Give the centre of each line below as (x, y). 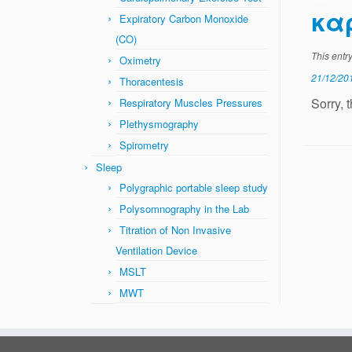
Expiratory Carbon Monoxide (184, 18)
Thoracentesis (152, 81)
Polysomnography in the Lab (184, 209)
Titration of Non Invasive (175, 230)
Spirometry (144, 145)
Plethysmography (159, 124)
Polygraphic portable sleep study (194, 187)
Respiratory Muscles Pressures (191, 103)
